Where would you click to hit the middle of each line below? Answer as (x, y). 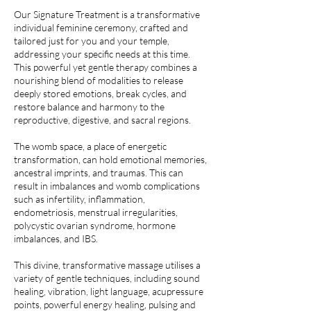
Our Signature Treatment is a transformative (107, 14)
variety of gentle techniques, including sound (107, 278)
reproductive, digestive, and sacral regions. (102, 120)
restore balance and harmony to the (89, 107)
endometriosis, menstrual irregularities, (96, 212)
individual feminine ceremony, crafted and (101, 27)
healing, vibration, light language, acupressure (109, 291)
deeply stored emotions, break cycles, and (100, 93)
